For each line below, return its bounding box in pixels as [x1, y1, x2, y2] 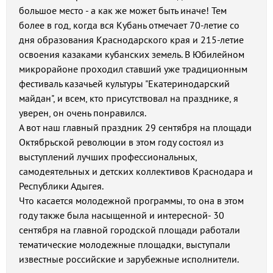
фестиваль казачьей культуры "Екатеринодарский [19, 77, 230, 90]
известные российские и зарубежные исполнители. [19, 253, 239, 265]
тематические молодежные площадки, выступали [19, 238, 230, 250]
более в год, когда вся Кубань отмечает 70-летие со [19, 19, 239, 31]
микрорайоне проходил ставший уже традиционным [19, 63, 247, 75]
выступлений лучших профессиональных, [19, 151, 197, 163]
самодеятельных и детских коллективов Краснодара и [19, 165, 253, 177]
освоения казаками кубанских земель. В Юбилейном [19, 48, 244, 60]
